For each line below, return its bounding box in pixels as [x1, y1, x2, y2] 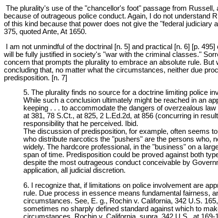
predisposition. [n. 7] [4, 73, 67, 82]
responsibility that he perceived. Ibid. [23, 120, 138, 128]
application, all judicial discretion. [23, 166, 126, 175]
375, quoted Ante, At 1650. [4, 27, 87, 36]
